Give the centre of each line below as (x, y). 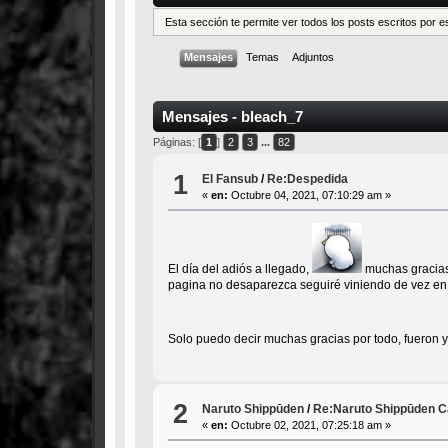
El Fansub (230, 179)
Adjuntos (313, 56)
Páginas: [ (177, 142)
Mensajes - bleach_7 (232, 116)
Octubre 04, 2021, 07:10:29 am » (310, 195)
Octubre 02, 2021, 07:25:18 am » (310, 424)
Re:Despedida (308, 179)
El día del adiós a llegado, (239, 269)
